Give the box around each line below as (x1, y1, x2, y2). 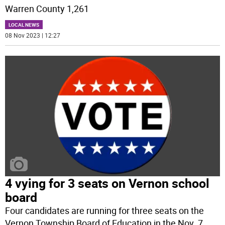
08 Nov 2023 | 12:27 (5, 31, 61, 40)
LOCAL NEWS (9, 21, 40, 29)
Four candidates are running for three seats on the (5, 204, 204, 217)
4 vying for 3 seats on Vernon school (5, 175, 210, 192)
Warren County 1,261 (5, 3, 89, 15)
